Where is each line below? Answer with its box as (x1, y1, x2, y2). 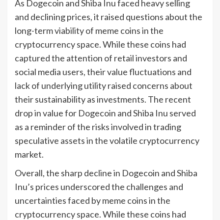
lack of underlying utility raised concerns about (15, 80, 192, 91)
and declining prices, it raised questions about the (15, 11, 202, 22)
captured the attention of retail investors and (15, 52, 187, 63)
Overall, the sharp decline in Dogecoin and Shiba (15, 167, 197, 178)
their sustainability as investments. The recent (15, 93, 191, 105)
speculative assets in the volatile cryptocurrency (15, 135, 199, 146)
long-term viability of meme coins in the (15, 25, 164, 36)
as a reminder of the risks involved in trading (15, 121, 181, 132)
